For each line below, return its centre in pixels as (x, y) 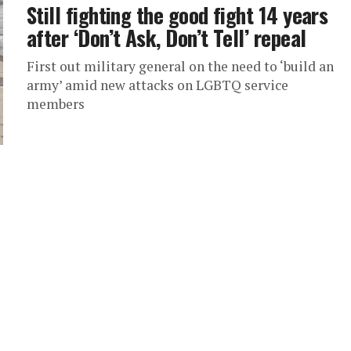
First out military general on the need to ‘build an (180, 66)
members (56, 104)
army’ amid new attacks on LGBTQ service (157, 85)
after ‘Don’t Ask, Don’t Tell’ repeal (166, 38)
